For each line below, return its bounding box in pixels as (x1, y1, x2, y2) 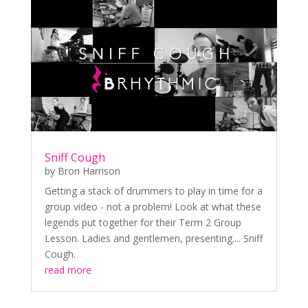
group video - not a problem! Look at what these (44, 199, 261, 213)
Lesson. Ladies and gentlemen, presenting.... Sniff (44, 231, 263, 245)
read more (44, 263, 91, 276)
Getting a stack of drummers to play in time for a (44, 184, 263, 197)
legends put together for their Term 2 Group (44, 215, 241, 229)
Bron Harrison (57, 164, 120, 177)
